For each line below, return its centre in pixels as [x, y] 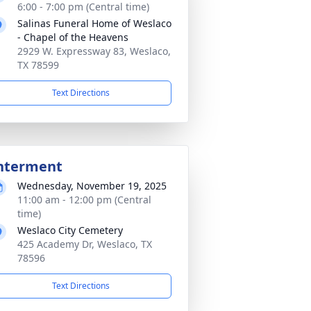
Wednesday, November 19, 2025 [92, 186]
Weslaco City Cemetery [70, 230]
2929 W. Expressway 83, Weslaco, [94, 51]
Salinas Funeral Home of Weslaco [94, 23]
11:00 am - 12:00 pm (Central [84, 200]
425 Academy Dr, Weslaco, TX [85, 244]
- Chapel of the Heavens [73, 37]
